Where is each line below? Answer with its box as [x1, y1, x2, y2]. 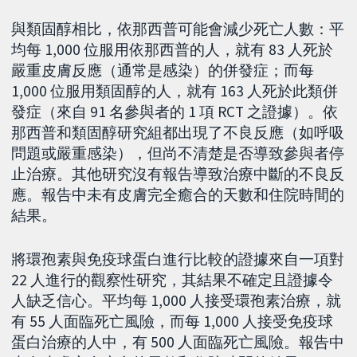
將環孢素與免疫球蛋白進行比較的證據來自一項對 [11, 249, 345, 269]
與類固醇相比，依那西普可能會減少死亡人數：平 [11, 19, 345, 39]
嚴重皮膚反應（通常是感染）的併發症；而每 [11, 61, 315, 80]
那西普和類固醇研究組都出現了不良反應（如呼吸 [11, 123, 345, 143]
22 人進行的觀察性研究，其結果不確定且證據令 [11, 270, 334, 290]
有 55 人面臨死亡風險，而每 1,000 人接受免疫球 [11, 312, 334, 331]
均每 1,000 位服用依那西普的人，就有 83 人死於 [11, 40, 334, 60]
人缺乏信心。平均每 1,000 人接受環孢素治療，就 [11, 291, 342, 311]
